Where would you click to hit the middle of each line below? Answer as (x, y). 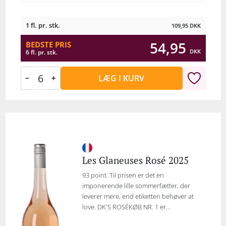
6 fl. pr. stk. (41, 52)
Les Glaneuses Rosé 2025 (135, 160)
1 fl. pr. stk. (43, 25)
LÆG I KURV (122, 78)
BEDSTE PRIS (48, 44)
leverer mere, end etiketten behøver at (138, 196)
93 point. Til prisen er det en (123, 175)
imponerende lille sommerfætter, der (136, 186)
